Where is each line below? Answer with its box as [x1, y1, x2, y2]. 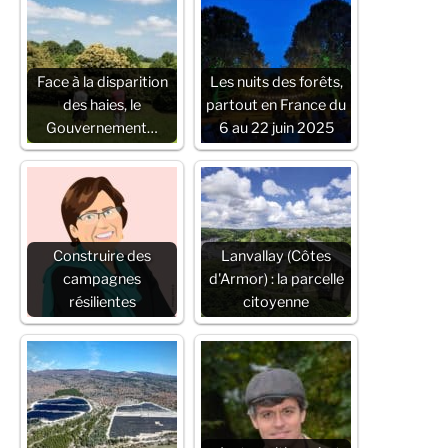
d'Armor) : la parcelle [208, 269, 344, 288]
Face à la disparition [36, 72, 168, 91]
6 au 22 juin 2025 [218, 118, 334, 137]
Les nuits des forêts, [209, 72, 343, 91]
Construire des [53, 246, 151, 265]
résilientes [68, 292, 136, 311]
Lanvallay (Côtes [221, 246, 331, 265]
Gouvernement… [46, 118, 158, 137]
